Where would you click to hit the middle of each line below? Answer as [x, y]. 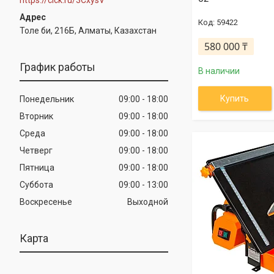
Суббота [36, 184]
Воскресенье [46, 202]
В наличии [219, 71]
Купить [235, 98]
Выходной [148, 202]
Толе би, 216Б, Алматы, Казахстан [88, 30]
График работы [57, 67]
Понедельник [47, 99]
